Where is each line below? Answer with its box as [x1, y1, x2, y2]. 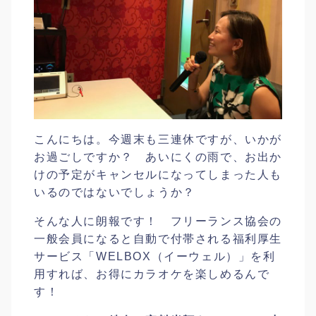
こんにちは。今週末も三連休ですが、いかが [34, 133, 282, 146]
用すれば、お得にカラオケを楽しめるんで [34, 268, 270, 281]
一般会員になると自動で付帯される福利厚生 [34, 233, 282, 245]
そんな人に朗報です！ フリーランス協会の [34, 215, 283, 228]
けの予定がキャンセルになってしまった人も [34, 169, 283, 181]
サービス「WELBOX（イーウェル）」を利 [34, 250, 276, 263]
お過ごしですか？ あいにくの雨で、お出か [34, 151, 282, 164]
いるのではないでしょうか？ [34, 186, 195, 199]
